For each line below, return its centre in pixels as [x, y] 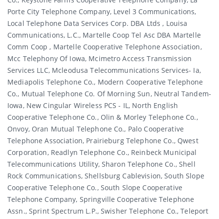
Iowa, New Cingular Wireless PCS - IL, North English [93, 105]
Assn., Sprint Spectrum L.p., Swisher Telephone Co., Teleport [108, 211]
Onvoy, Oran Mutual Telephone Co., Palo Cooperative [96, 129]
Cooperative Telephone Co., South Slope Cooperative [95, 187]
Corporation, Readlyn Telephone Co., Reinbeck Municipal [102, 152]
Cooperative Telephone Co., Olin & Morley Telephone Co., [103, 117]
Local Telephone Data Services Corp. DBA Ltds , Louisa [98, 23]
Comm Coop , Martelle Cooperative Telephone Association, [105, 46]
